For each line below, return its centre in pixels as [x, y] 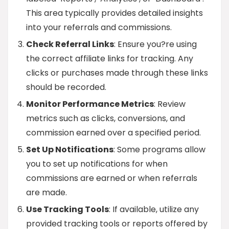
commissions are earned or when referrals [112, 178]
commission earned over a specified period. [113, 133]
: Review [170, 104]
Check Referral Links [70, 44]
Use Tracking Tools [67, 209]
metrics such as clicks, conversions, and [106, 118]
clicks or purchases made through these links [117, 73]
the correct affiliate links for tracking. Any [110, 59]
